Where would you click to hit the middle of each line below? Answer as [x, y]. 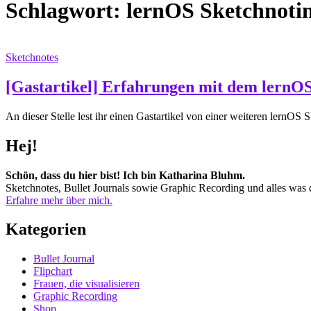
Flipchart [53, 271]
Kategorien [46, 229]
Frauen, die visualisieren [86, 284]
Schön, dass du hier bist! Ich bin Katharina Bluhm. [125, 175]
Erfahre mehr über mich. [59, 200]
